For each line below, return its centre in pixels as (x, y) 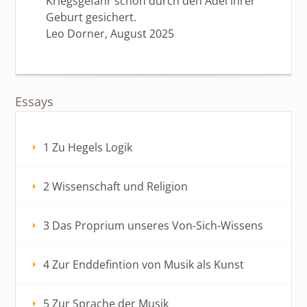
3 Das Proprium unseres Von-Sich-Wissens (153, 225)
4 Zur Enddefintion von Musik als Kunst (144, 264)
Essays (35, 101)
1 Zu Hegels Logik (88, 147)
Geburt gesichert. (91, 17)
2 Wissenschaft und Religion (116, 186)
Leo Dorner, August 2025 (110, 33)
